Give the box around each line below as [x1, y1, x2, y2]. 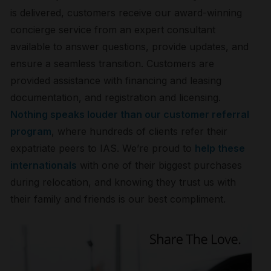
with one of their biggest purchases [77, 159, 243, 172]
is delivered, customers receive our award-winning [10, 7, 243, 19]
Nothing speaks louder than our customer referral [10, 108, 250, 121]
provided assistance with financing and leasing [10, 74, 222, 87]
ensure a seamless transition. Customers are [10, 57, 215, 70]
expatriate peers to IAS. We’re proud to [10, 142, 195, 155]
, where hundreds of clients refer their [51, 125, 228, 138]
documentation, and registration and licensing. [10, 91, 221, 104]
